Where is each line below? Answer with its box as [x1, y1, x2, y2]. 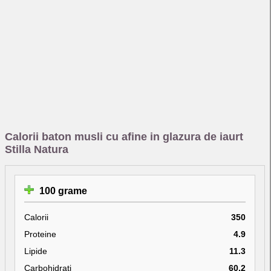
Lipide [24, 246, 47, 256]
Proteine [24, 229, 56, 239]
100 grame [37, 185, 87, 196]
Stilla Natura [5, 143, 68, 155]
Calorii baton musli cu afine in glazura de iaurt [5, 130, 243, 143]
